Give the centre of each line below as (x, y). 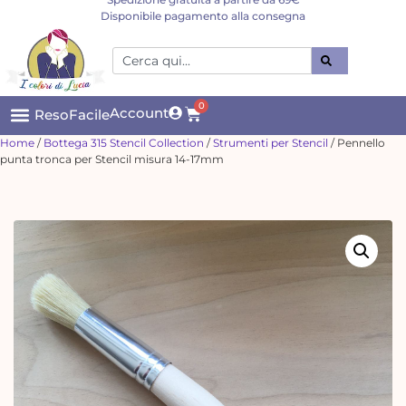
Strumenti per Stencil (271, 142)
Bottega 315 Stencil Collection (124, 142)
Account (139, 113)
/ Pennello (357, 142)
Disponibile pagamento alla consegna (203, 16)
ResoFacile (72, 115)
